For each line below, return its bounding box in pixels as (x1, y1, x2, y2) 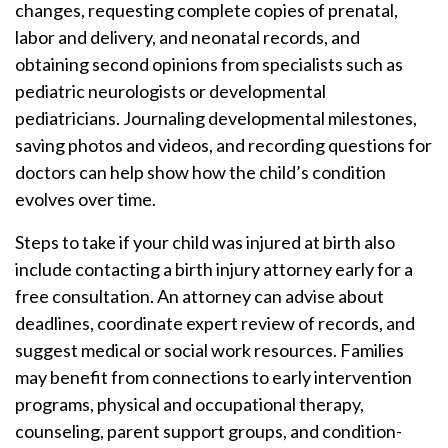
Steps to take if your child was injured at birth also (15, 231, 395, 253)
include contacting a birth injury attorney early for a (15, 258, 413, 280)
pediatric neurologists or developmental (15, 80, 326, 102)
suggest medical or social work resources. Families (15, 339, 404, 361)
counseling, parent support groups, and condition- (15, 420, 402, 442)
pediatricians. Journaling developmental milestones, (15, 107, 417, 129)
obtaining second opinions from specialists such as (15, 53, 403, 75)
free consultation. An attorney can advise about (15, 285, 384, 307)
